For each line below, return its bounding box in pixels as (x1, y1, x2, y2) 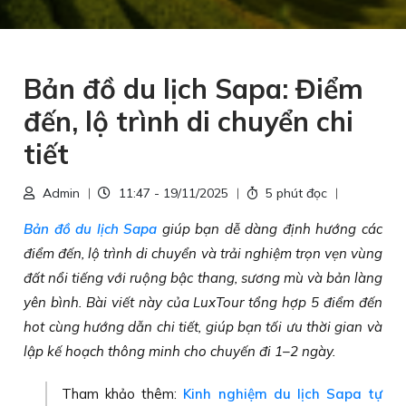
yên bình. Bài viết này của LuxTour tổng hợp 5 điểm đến (24, 294, 382, 311)
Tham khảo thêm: (62, 385, 184, 402)
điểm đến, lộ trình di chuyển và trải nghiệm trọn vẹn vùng (24, 245, 382, 262)
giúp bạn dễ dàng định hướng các (157, 220, 382, 237)
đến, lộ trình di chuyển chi (24, 104, 354, 139)
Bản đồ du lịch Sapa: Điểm (24, 72, 364, 106)
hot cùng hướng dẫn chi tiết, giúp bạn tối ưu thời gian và (24, 318, 382, 335)
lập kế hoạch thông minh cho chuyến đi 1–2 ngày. (24, 343, 336, 360)
